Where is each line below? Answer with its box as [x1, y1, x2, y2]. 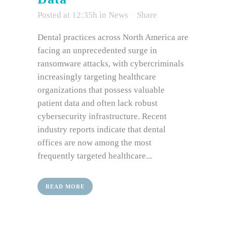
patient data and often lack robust [37, 98, 158, 108]
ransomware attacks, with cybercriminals [37, 59, 184, 68]
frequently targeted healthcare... [37, 151, 152, 161]
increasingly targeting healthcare [37, 72, 156, 82]
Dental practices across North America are [37, 32, 188, 42]
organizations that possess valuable [37, 85, 165, 95]
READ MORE [46, 183, 85, 190]
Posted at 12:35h [37, 10, 97, 20]
